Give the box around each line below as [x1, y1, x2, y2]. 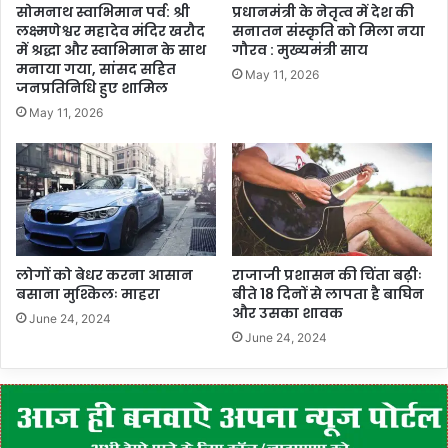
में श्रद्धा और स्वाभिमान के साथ [16, 40, 206, 61]
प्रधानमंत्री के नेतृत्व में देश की [232, 2, 414, 23]
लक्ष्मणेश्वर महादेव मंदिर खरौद [16, 21, 205, 42]
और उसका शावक [232, 303, 343, 324]
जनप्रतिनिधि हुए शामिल [16, 78, 168, 99]
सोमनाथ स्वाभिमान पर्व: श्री [16, 2, 190, 23]
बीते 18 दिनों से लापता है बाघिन [232, 284, 424, 305]
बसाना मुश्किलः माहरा [16, 284, 160, 305]
